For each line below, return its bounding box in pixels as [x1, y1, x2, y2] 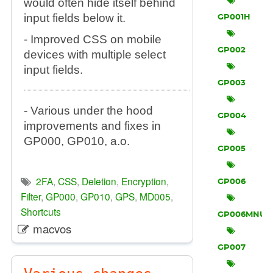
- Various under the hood [23, 104, 153, 117]
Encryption [121, 174, 166, 188]
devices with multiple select [23, 48, 166, 61]
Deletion [81, 174, 116, 188]
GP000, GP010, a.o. [23, 135, 130, 147]
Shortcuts [20, 205, 61, 218]
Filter [20, 190, 41, 203]
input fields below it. [23, 12, 126, 24]
